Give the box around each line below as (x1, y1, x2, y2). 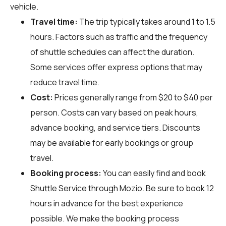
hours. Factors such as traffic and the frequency (30, 31, 207, 42)
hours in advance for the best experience (30, 197, 183, 209)
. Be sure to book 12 (142, 182, 214, 194)
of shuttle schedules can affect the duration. (30, 46, 194, 58)
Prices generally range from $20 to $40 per (53, 91, 213, 103)
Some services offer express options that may (30, 61, 202, 73)
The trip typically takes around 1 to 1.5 (78, 16, 215, 27)
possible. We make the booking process (30, 212, 179, 224)
